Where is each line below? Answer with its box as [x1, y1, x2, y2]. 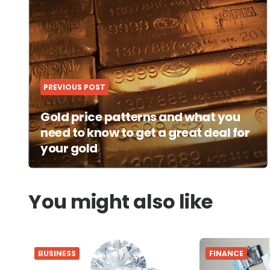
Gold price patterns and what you [40, 108, 240, 125]
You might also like [28, 187, 213, 215]
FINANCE [209, 248, 244, 259]
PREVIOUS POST [43, 81, 105, 92]
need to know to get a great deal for [40, 124, 250, 141]
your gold [40, 139, 98, 157]
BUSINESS [38, 248, 76, 259]
